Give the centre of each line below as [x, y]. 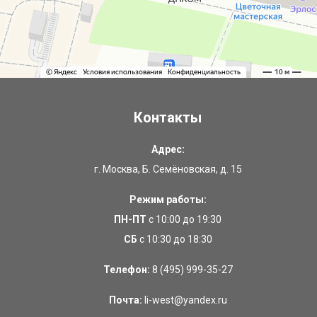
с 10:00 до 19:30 [184, 219]
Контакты [168, 117]
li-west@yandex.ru [185, 300]
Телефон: [126, 270]
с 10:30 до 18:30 [174, 239]
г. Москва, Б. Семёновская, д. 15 [168, 169]
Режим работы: [168, 200]
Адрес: [168, 149]
